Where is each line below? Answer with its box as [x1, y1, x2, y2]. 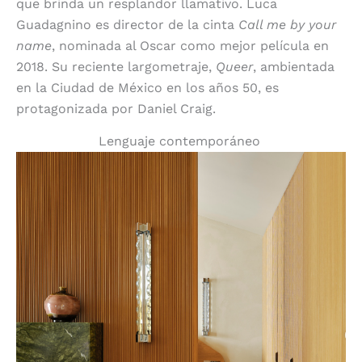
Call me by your [238, 17, 336, 33]
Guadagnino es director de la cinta [16, 17, 238, 33]
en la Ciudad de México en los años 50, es [16, 80, 279, 96]
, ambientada [253, 59, 335, 75]
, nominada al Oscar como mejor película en [52, 38, 329, 54]
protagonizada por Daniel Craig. [16, 101, 216, 117]
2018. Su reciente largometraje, [16, 59, 216, 75]
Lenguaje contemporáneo [98, 133, 260, 149]
